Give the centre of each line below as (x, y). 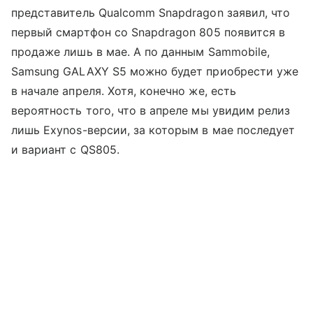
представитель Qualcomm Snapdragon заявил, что (151, 12)
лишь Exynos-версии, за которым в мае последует (153, 130)
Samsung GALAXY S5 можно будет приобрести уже (155, 71)
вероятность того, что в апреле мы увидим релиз (151, 110)
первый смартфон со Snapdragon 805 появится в (148, 32)
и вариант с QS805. (65, 149)
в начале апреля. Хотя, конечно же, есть (124, 90)
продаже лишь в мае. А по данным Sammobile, (141, 51)
